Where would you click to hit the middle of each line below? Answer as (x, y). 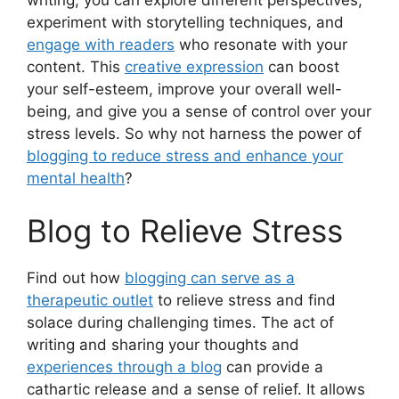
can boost (301, 66)
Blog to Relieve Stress (185, 231)
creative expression (194, 66)
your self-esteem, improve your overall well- (184, 89)
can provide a (273, 367)
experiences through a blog (124, 367)
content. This (76, 66)
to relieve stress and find (244, 301)
